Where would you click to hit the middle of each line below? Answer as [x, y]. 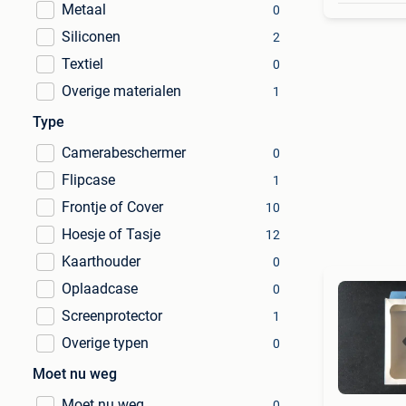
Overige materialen [121, 91]
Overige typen [105, 343]
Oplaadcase [100, 289]
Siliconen [91, 37]
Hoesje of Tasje [111, 234]
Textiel [82, 64]
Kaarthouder [101, 261]
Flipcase [88, 180]
